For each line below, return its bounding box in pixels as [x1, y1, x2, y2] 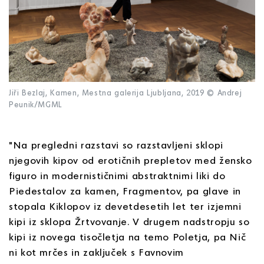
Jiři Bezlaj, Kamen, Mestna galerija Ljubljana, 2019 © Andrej [9, 88, 242, 98]
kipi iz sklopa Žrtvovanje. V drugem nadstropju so [9, 215, 250, 228]
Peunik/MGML [9, 100, 63, 110]
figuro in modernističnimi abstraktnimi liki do [9, 169, 226, 182]
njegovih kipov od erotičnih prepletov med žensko [9, 154, 252, 167]
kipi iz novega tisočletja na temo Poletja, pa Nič [9, 230, 246, 243]
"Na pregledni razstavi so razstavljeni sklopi [9, 138, 223, 151]
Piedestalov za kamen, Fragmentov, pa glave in [9, 184, 241, 197]
